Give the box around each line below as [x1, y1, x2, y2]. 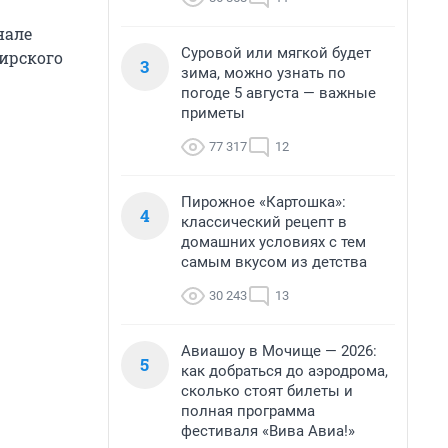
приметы [181, 104, 245, 122]
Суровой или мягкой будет [181, 44, 371, 62]
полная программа [181, 402, 315, 420]
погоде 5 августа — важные [181, 84, 376, 102]
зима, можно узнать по [181, 64, 346, 82]
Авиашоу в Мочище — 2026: [181, 342, 377, 360]
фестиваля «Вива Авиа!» [181, 422, 355, 440]
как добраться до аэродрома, [181, 362, 388, 380]
